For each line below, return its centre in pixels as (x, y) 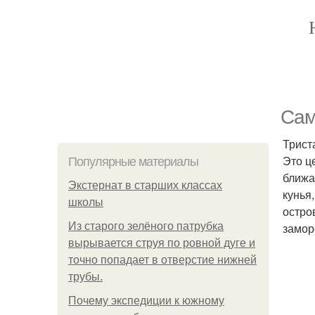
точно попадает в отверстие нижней (162, 260)
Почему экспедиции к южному (146, 301)
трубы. (85, 277)
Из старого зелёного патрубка (146, 226)
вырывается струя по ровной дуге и (162, 243)
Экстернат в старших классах (145, 185)
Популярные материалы (133, 162)
